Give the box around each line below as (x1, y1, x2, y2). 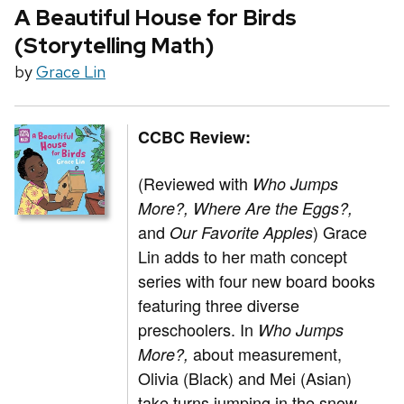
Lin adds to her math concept (138, 244, 348, 269)
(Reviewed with (138, 171, 253, 196)
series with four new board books (138, 269, 376, 293)
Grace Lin (36, 61, 106, 83)
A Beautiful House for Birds (14, 4, 297, 32)
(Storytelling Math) (14, 32, 214, 60)
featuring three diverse (138, 293, 300, 317)
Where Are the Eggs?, (193, 197, 353, 220)
